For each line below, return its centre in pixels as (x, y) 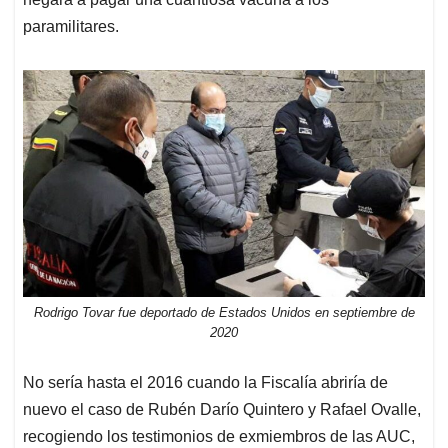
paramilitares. (71, 27)
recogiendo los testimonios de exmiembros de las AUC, (219, 436)
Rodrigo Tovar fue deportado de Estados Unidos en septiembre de (224, 313)
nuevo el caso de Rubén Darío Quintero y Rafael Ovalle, (222, 409)
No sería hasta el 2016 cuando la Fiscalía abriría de (205, 382)
